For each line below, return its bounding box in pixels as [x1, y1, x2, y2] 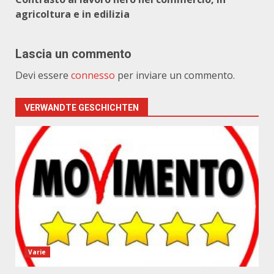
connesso [71, 68, 115, 82]
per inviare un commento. [115, 68, 235, 82]
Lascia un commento [15, 46, 131, 61]
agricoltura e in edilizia [15, 7, 130, 21]
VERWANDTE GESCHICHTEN [24, 103, 139, 113]
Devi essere [15, 68, 71, 82]
